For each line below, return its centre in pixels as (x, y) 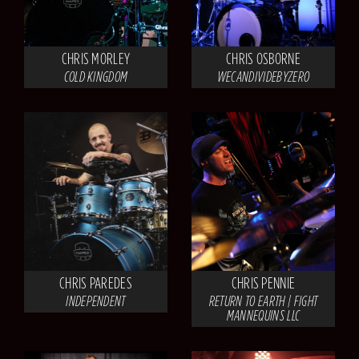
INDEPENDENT (96, 301)
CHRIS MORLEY (96, 59)
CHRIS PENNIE (263, 282)
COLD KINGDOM (96, 77)
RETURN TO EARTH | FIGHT (263, 301)
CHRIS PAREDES (96, 282)
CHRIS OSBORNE (263, 59)
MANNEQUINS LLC (263, 315)
